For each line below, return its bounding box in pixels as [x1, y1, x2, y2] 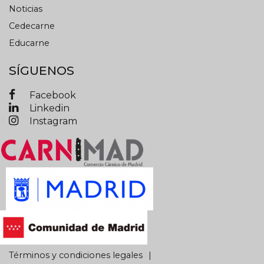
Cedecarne [9, 20, 55, 31]
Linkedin [29, 103, 70, 114]
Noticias [9, 3, 42, 14]
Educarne [9, 37, 49, 48]
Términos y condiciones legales [9, 249, 143, 260]
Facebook [29, 90, 76, 101]
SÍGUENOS [9, 62, 74, 78]
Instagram [29, 115, 77, 127]
